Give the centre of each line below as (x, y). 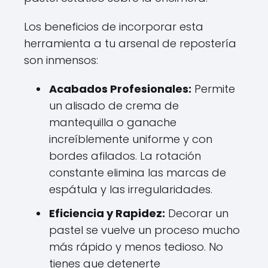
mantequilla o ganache (113, 122)
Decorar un (197, 213)
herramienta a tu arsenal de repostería (130, 43)
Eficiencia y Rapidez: (107, 213)
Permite (213, 89)
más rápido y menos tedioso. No (136, 247)
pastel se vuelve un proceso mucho (144, 230)
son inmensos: (61, 60)
